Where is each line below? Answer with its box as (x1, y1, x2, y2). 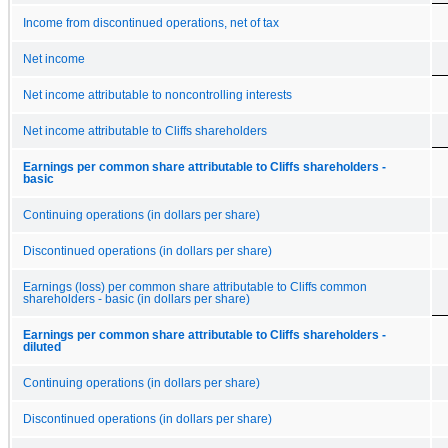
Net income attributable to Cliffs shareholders (23, 124, 267, 137)
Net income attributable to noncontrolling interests (23, 88, 292, 101)
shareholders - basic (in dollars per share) (23, 292, 250, 305)
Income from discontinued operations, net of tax (23, 16, 279, 29)
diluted (23, 340, 61, 353)
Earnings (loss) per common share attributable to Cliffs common (23, 280, 367, 293)
